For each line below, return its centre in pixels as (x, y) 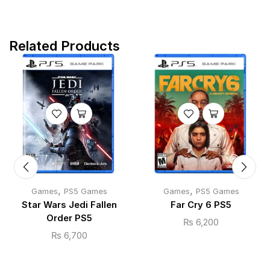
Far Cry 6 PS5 (201, 205)
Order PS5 (69, 218)
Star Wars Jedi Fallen (69, 205)
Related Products (64, 46)
